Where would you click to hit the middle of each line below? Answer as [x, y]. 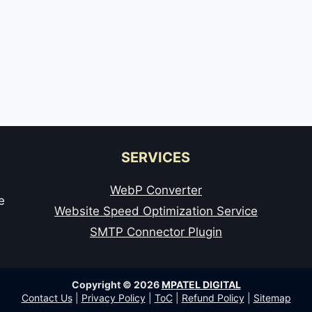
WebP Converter [156, 190]
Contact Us [47, 297]
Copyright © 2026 [116, 284]
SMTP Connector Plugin [156, 232]
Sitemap [272, 297]
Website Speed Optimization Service [156, 211]
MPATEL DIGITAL [201, 284]
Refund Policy [213, 297]
